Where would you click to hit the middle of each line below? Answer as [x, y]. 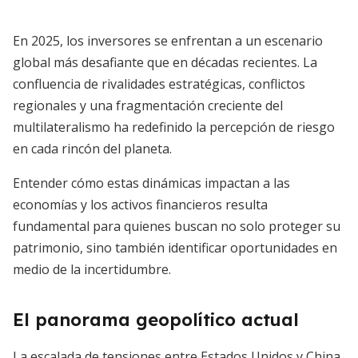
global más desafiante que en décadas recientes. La [165, 62]
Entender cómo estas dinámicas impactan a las [151, 183]
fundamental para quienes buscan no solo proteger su [177, 226]
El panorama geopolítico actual [156, 320]
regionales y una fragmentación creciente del [148, 105]
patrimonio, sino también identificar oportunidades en [175, 248]
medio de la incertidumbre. [92, 269]
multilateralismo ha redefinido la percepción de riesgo [174, 127]
